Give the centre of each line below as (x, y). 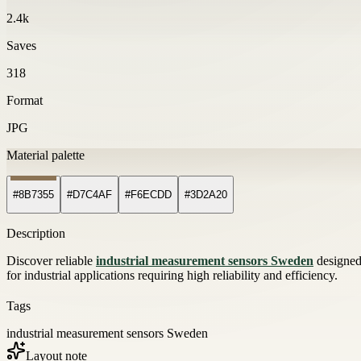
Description (36, 234)
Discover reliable (51, 261)
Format (25, 100)
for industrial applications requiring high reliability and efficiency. (172, 276)
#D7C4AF (89, 195)
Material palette (46, 155)
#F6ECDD (148, 195)
